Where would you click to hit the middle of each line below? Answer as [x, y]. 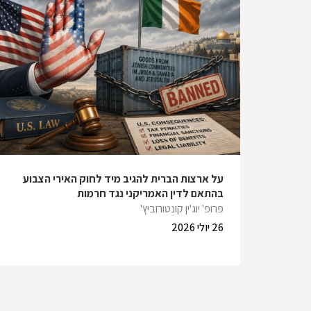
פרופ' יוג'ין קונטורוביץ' [182, 209]
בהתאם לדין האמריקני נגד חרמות [150, 194]
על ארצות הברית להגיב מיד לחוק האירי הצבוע [123, 179]
